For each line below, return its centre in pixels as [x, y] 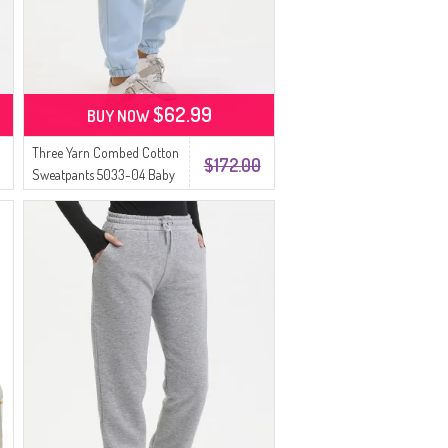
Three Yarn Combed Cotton [106, 152]
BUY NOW [119, 116]
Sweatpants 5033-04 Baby [104, 174]
